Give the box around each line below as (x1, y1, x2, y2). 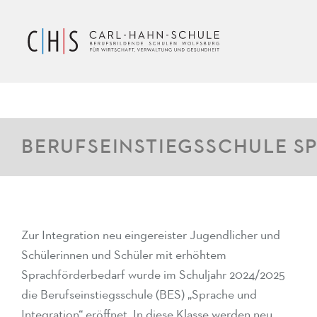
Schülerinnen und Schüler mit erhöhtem (21, 249, 226, 262)
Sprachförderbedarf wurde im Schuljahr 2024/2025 (21, 269, 285, 282)
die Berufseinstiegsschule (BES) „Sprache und (21, 289, 257, 301)
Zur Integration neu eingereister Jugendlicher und (21, 229, 280, 242)
